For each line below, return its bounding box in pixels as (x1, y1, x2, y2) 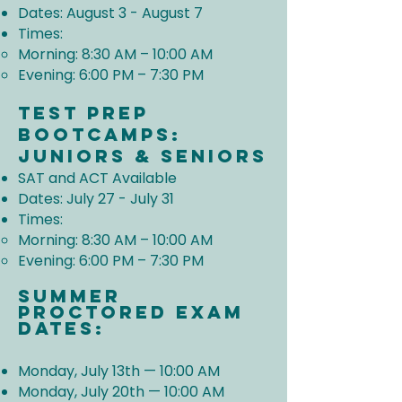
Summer (18, 284, 121, 307)
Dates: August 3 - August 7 (18, 3, 203, 23)
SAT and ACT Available (18, 168, 177, 188)
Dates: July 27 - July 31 (18, 188, 174, 209)
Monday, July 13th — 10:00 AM (18, 361, 220, 381)
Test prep (18, 101, 149, 124)
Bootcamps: (18, 123, 181, 145)
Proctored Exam (18, 301, 244, 323)
